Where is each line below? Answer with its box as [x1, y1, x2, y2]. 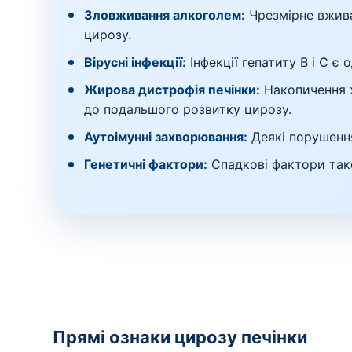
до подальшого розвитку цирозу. [84, 101, 292, 117]
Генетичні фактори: [84, 156, 208, 172]
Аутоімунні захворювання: [84, 129, 248, 145]
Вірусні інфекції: [84, 54, 187, 70]
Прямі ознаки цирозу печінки [53, 327, 308, 347]
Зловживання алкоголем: [84, 7, 246, 23]
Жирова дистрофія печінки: [84, 82, 261, 97]
